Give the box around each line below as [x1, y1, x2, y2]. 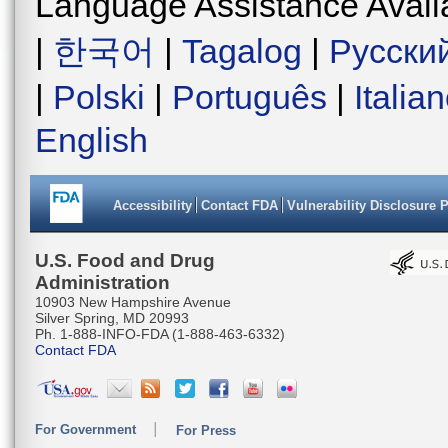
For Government [35, 422, 136, 437]
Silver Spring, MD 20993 [35, 310, 189, 326]
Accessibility [113, 198, 192, 213]
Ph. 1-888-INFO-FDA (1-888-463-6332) [35, 326, 285, 342]
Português [172, 78, 327, 116]
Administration [35, 272, 170, 293]
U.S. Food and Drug [35, 250, 215, 271]
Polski [53, 78, 145, 116]
